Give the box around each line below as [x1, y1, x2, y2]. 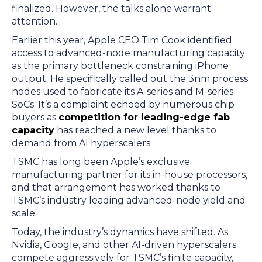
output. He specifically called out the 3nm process [12, 73, 248, 84]
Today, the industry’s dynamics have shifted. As [12, 226, 228, 237]
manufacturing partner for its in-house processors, [12, 169, 247, 180]
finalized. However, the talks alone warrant [12, 3, 211, 14]
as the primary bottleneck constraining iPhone [12, 60, 229, 71]
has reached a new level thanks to [54, 125, 216, 136]
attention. [12, 16, 62, 27]
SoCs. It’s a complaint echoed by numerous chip [12, 99, 235, 110]
